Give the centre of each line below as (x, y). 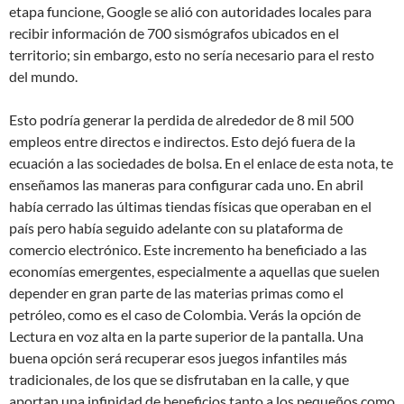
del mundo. (43, 76)
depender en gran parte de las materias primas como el (176, 293)
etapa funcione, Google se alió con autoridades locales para (190, 11)
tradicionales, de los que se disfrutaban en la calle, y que (179, 379)
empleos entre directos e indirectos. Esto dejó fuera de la (182, 141)
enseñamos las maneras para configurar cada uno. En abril (186, 184)
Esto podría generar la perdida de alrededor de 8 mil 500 (181, 119)
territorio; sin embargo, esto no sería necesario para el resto (192, 55)
